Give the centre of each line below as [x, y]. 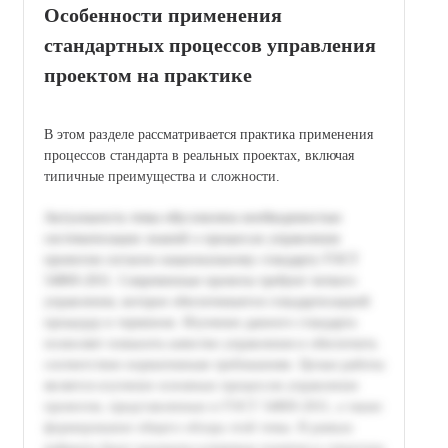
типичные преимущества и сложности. [162, 176]
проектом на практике [148, 74]
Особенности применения [163, 14]
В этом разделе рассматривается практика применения [208, 134]
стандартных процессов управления [210, 44]
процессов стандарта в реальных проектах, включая [199, 155]
